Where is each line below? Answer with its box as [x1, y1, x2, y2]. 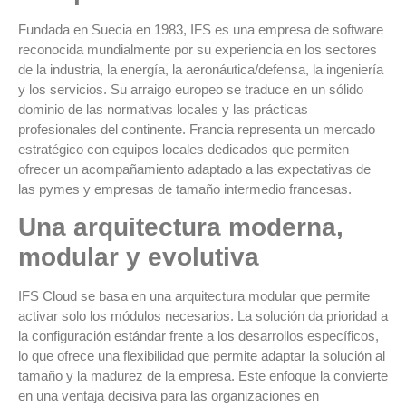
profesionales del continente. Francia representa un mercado [18, 121, 375, 137]
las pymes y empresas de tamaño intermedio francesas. [18, 180, 352, 197]
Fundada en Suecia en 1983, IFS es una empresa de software [18, 21, 383, 37]
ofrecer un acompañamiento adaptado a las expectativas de [18, 160, 371, 177]
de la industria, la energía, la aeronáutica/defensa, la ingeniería [18, 61, 383, 77]
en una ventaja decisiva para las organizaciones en [18, 388, 319, 404]
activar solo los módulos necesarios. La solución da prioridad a [18, 308, 388, 324]
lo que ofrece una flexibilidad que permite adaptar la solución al [18, 348, 385, 364]
